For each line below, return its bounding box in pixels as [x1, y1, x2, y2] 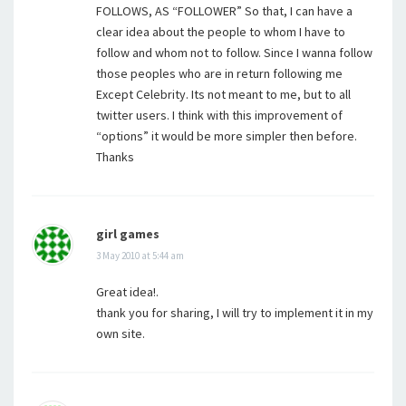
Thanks [96, 149, 134, 165]
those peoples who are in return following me [96, 65, 343, 82]
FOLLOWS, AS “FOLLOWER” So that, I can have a [96, 3, 353, 19]
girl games [96, 226, 159, 242]
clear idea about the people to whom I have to [96, 24, 345, 40]
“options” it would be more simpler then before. [96, 128, 357, 144]
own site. [96, 325, 145, 342]
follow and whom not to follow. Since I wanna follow [96, 44, 372, 61]
